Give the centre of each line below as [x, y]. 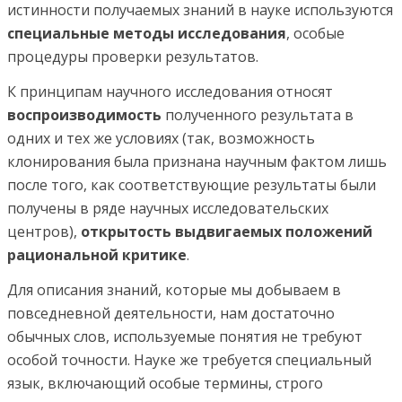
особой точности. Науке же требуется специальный [189, 359]
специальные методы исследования [147, 33]
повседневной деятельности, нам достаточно [171, 313]
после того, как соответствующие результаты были [192, 184]
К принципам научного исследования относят [170, 91]
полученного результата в [258, 114]
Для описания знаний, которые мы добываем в [174, 289]
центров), [44, 231]
